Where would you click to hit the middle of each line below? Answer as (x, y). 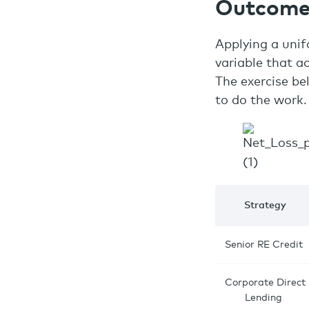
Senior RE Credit (265, 245)
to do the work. (261, 101)
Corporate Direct (265, 283)
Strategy (265, 206)
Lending (265, 298)
